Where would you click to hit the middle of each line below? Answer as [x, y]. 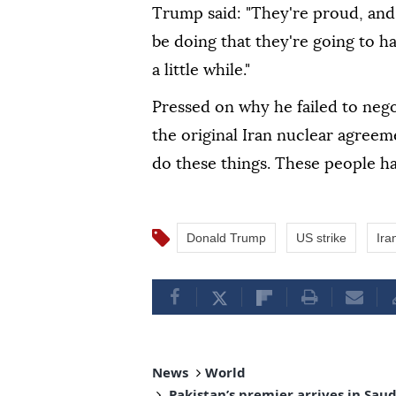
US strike [321, 237]
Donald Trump [226, 237]
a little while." [201, 70]
